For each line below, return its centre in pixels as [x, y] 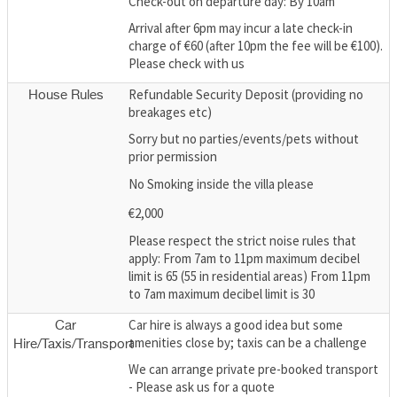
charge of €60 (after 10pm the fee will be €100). [256, 46]
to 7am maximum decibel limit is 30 [222, 293]
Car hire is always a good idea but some [236, 324]
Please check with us [187, 64]
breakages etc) [170, 112]
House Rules [66, 95]
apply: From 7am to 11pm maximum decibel [244, 258]
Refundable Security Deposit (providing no [246, 94]
